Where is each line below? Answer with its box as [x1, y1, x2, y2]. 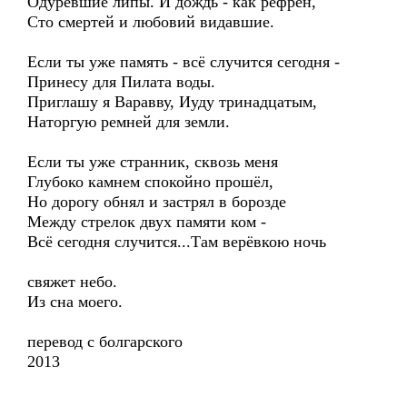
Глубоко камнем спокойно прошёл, [27, 173, 273, 191]
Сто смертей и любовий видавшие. [27, 13, 274, 31]
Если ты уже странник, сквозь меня [27, 153, 278, 171]
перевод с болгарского [27, 333, 183, 351]
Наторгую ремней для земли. [27, 113, 230, 131]
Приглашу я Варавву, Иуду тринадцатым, [27, 93, 317, 111]
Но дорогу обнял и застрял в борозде [27, 193, 286, 211]
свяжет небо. [27, 273, 117, 291]
